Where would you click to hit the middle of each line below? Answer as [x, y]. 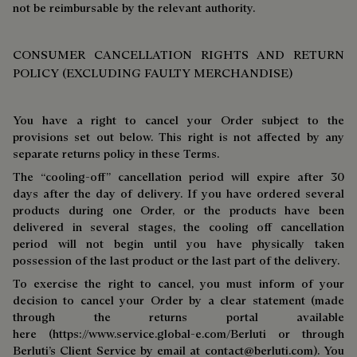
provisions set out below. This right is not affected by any [178, 137]
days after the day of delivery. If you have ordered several [178, 193]
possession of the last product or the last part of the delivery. [176, 260]
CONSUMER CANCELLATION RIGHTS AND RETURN [178, 55]
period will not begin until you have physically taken [178, 243]
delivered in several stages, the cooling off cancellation [178, 227]
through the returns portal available [178, 317]
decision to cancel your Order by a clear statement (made [178, 300]
